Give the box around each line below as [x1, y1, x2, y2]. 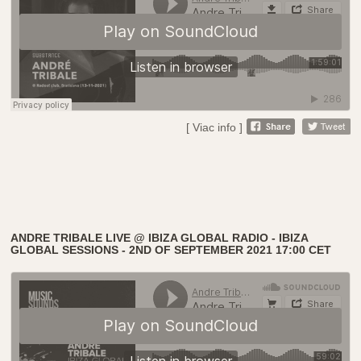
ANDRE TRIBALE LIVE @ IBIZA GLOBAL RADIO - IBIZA [10, 230, 309, 244]
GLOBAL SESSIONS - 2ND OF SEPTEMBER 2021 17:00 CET [10, 243, 332, 256]
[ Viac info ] [185, 120, 243, 134]
